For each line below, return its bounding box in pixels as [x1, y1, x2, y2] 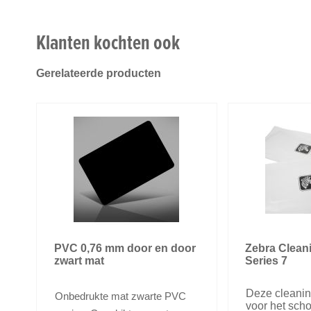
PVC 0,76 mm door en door [53, 242, 196, 255]
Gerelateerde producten [36, 67, 161, 80]
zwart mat [53, 255, 104, 267]
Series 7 [245, 255, 288, 267]
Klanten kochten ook [36, 27, 180, 58]
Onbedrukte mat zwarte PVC [54, 290, 186, 303]
